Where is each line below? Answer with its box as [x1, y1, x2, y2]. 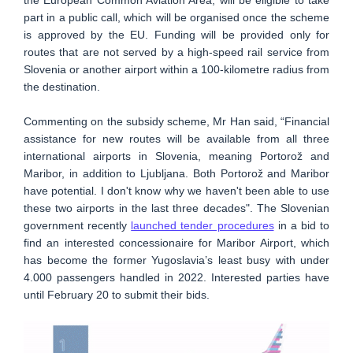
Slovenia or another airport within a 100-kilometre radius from [24, 63, 329, 76]
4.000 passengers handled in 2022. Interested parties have [24, 271, 329, 284]
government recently [24, 219, 132, 232]
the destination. [24, 80, 100, 94]
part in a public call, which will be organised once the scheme [24, 11, 329, 24]
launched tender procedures [131, 219, 274, 232]
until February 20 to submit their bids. [24, 288, 210, 302]
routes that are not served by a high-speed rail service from [24, 46, 329, 59]
